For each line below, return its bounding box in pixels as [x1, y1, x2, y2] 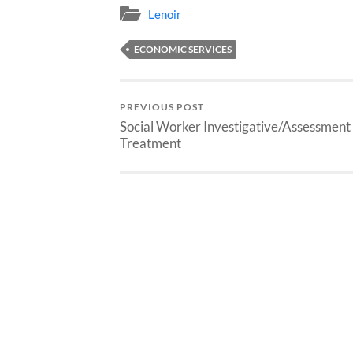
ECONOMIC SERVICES [134, 43, 232, 55]
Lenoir [148, 6, 181, 21]
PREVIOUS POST [120, 100, 204, 113]
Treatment [120, 134, 181, 151]
